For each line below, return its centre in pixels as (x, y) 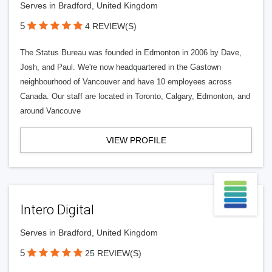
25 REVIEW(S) (113, 253)
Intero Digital (57, 210)
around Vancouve (50, 111)
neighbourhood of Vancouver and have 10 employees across (126, 82)
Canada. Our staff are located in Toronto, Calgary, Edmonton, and (135, 96)
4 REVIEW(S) (111, 26)
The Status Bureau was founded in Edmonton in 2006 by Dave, (131, 53)
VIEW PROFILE (136, 140)
